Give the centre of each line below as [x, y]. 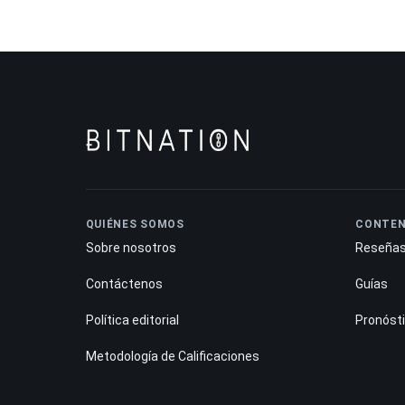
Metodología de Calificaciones [172, 356]
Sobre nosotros [131, 247]
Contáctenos [124, 283]
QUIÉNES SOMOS [135, 224]
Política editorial [132, 320]
